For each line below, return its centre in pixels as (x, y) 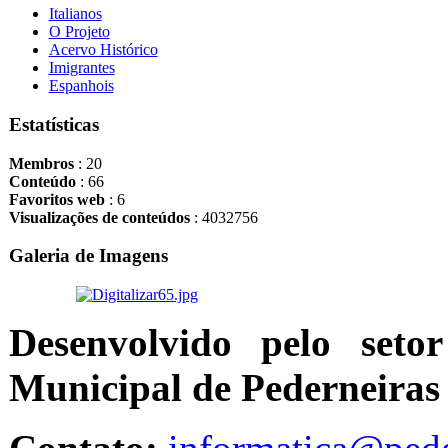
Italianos (75, 14)
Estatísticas (53, 125)
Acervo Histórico (103, 50)
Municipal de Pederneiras (224, 388)
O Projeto (79, 32)
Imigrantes (81, 68)
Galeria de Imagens (88, 256)
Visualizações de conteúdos (99, 217)
